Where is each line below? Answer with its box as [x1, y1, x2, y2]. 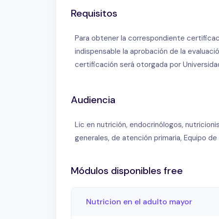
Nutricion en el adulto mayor [86, 197, 192, 207]
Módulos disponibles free [71, 164, 183, 177]
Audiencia [71, 93, 115, 107]
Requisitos [71, 7, 117, 20]
